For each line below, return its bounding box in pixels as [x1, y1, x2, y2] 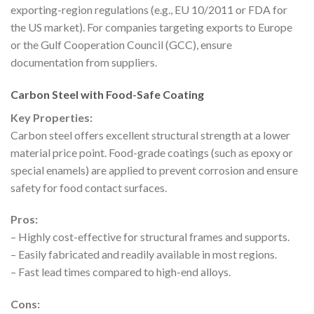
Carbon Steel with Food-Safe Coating [11, 87, 204, 101]
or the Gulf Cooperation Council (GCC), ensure [11, 37, 232, 51]
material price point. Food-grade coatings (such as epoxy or [11, 145, 293, 159]
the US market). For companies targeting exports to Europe [11, 20, 292, 34]
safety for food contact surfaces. [11, 180, 167, 194]
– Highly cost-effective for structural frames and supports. [11, 230, 289, 244]
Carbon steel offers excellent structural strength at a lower [11, 128, 290, 142]
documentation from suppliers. [11, 55, 157, 69]
